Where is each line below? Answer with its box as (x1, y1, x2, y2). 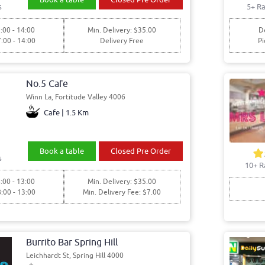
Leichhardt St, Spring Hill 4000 (26, 250, 124, 260)
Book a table (39, 146, 84, 156)
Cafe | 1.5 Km (43, 107, 89, 118)
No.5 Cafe (26, 77, 69, 90)
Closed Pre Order (111, 146, 172, 156)
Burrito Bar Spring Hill (26, 236, 118, 248)
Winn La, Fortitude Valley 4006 (26, 92, 126, 102)
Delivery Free (100, 35, 144, 46)
